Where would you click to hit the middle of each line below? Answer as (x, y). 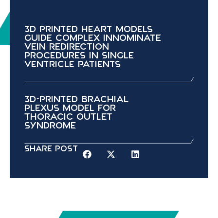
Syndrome (50, 126)
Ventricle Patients (73, 64)
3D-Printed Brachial (76, 100)
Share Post (51, 149)
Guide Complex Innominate (93, 38)
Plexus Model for (70, 108)
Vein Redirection (67, 47)
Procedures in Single (79, 56)
